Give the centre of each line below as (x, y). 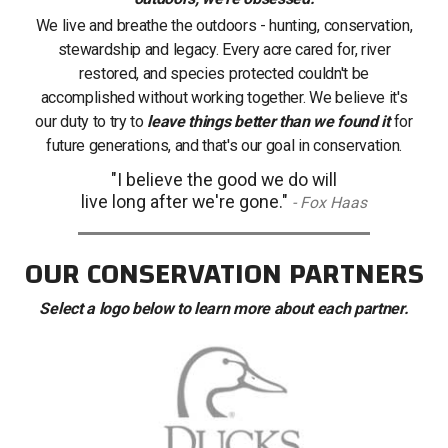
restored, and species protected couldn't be (224, 73)
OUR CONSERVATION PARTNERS (224, 274)
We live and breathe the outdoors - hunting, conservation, (224, 25)
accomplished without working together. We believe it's (224, 97)
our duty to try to (91, 121)
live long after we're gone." (184, 201)
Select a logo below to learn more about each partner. (224, 308)
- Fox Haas (327, 202)
